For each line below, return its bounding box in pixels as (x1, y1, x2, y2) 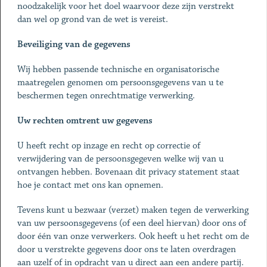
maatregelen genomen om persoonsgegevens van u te (17, 77, 223, 88)
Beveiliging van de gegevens (17, 39, 131, 50)
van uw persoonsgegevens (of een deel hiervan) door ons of (17, 218, 246, 229)
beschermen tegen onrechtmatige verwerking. (17, 90, 195, 101)
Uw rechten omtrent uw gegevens (17, 115, 153, 126)
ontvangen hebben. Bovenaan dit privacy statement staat (17, 166, 240, 178)
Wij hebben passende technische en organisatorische (17, 64, 219, 75)
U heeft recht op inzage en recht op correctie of (17, 140, 200, 151)
